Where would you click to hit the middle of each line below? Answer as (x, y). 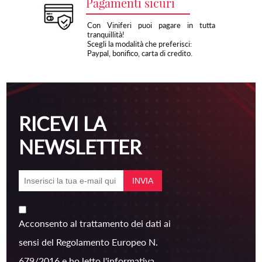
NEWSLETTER (80, 146)
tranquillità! (106, 34)
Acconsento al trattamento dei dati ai (95, 223)
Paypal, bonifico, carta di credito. (139, 53)
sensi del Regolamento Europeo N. (89, 242)
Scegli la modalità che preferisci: (139, 44)
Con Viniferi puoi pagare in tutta (151, 25)
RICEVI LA (62, 123)
